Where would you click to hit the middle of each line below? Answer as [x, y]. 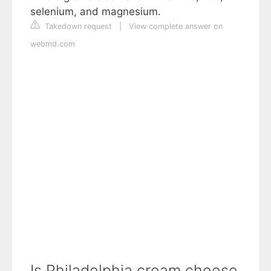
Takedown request [77, 27]
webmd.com [53, 44]
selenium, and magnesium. [96, 12]
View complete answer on [176, 27]
